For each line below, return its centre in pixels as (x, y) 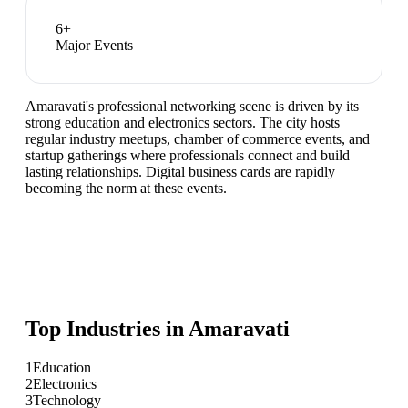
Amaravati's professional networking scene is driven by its (192, 107)
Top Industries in (107, 329)
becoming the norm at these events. (126, 189)
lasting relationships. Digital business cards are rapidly (180, 172)
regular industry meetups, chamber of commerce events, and (198, 139)
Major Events (94, 46)
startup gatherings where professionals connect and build (188, 156)
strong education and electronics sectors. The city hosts (183, 123)
